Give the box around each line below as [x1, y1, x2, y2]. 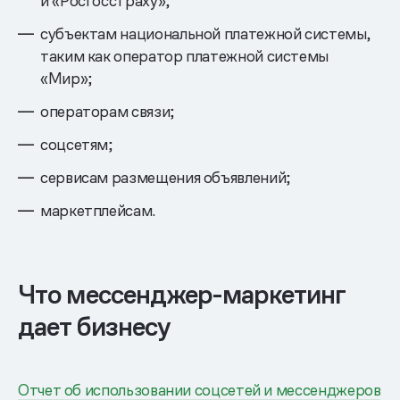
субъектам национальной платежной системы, [40, 22, 371, 44]
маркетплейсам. [40, 199, 155, 221]
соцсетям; [40, 133, 112, 154]
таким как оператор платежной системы [40, 45, 329, 66]
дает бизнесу [18, 309, 171, 344]
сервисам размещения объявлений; [40, 166, 290, 187]
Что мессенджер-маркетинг [18, 277, 346, 312]
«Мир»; [40, 67, 92, 88]
